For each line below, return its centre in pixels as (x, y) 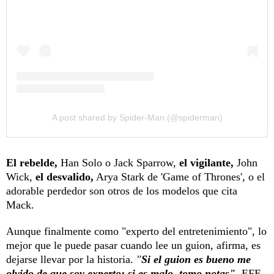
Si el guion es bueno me (196, 260)
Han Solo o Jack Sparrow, (117, 163)
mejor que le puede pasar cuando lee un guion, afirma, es (133, 246)
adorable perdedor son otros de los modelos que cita (122, 191)
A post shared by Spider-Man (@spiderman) (137, 118)
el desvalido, (65, 177)
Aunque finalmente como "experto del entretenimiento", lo (136, 231)
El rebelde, (32, 163)
